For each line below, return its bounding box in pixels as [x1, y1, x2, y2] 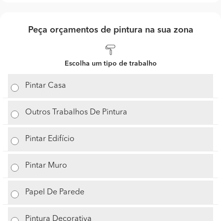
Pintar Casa [25, 81, 67, 90]
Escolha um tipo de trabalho [64, 60, 157, 67]
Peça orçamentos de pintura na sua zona [28, 25, 193, 35]
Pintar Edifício [25, 135, 75, 143]
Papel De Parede [25, 188, 85, 196]
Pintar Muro [25, 161, 68, 170]
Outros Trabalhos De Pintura [25, 108, 128, 116]
